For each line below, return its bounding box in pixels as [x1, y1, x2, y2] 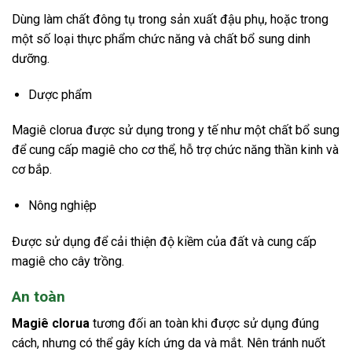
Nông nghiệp [27, 198, 97, 214]
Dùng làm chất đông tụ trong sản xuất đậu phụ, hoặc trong [12, 11, 328, 27]
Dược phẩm [27, 86, 92, 102]
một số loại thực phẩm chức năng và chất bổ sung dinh [12, 31, 310, 46]
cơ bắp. [12, 162, 52, 178]
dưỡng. [12, 50, 49, 66]
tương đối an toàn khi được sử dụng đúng [90, 316, 319, 332]
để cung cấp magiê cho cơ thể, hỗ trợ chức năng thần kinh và [12, 142, 339, 158]
